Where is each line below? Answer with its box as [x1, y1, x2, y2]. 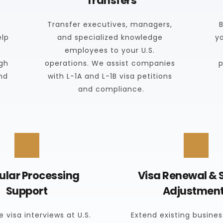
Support [5, 183, 48, 198]
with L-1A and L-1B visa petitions [47, 71, 172, 81]
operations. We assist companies [44, 58, 175, 68]
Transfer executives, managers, [47, 19, 173, 29]
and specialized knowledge [57, 32, 163, 42]
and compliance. [78, 84, 144, 94]
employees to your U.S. [65, 45, 155, 55]
